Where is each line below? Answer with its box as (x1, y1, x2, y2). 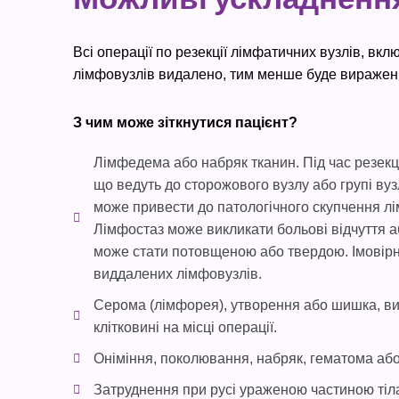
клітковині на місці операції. (93, 320, 277, 335)
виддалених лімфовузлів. (93, 266, 262, 281)
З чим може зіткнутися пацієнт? (73, 115, 297, 130)
